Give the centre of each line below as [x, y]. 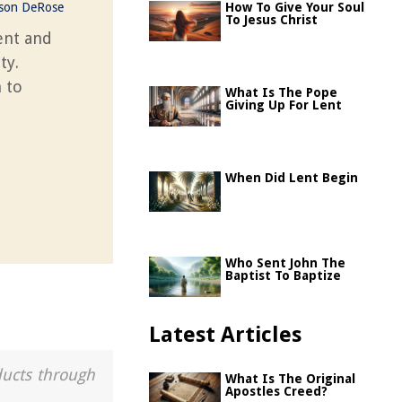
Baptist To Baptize [283, 275]
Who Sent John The [285, 263]
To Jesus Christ [271, 20]
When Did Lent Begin [292, 178]
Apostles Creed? [276, 391]
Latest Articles [225, 335]
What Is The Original [290, 379]
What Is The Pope [281, 92]
